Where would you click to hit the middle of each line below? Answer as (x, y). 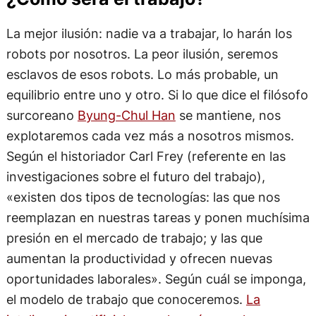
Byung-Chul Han (126, 115)
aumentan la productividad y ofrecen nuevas (139, 258)
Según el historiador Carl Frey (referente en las (146, 156)
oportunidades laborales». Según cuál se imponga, (156, 278)
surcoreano (42, 115)
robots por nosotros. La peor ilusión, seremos (142, 53)
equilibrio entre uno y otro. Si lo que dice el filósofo (157, 94)
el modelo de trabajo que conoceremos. (126, 299)
